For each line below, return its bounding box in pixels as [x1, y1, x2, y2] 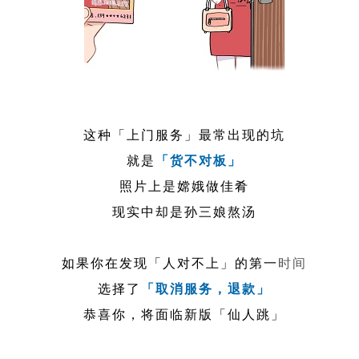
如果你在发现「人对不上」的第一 [62, 253, 279, 272]
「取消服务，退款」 [141, 279, 272, 298]
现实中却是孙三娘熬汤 [112, 202, 257, 221]
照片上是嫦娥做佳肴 [119, 176, 250, 196]
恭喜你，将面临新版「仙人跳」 [83, 305, 286, 324]
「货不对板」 [155, 151, 243, 170]
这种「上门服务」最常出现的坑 [83, 125, 286, 144]
